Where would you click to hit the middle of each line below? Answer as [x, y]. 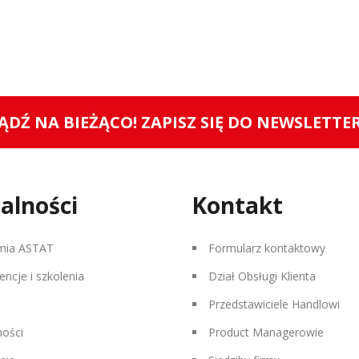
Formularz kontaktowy [267, 248]
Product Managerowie [266, 332]
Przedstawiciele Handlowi [274, 304]
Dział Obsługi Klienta [262, 276]
